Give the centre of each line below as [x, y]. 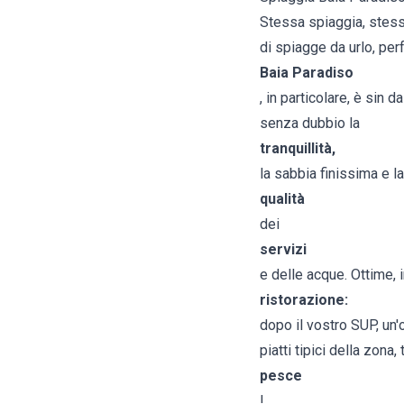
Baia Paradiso [307, 73]
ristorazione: [304, 300]
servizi [283, 250]
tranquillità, [298, 149]
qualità [282, 199]
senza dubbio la [310, 124]
